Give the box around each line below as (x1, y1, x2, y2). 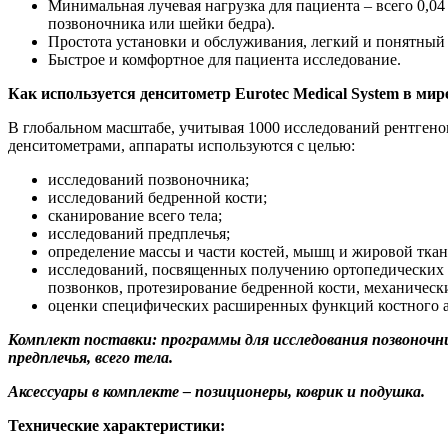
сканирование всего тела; (48, 206, 222, 224)
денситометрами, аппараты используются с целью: (8, 136, 355, 154)
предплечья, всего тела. (8, 348, 173, 366)
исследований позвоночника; (48, 170, 249, 188)
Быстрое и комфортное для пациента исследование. (48, 50, 401, 68)
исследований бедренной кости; (48, 188, 267, 206)
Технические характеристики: (8, 416, 225, 434)
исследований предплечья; (48, 224, 230, 242)
